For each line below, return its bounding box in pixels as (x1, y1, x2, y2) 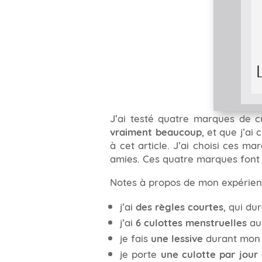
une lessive (150, 230, 203, 245)
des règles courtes (135, 198, 223, 213)
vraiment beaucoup (110, 124, 202, 139)
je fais (119, 230, 151, 244)
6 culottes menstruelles (135, 214, 247, 229)
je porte (119, 246, 161, 260)
